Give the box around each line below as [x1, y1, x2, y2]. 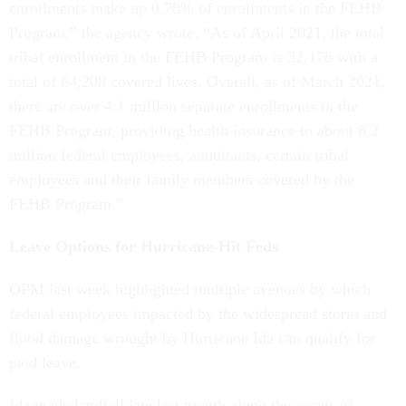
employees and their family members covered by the [9, 169, 354, 188]
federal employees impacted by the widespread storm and [9, 304, 387, 323]
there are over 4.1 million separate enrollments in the [9, 96, 358, 115]
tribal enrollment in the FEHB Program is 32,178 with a [9, 47, 378, 66]
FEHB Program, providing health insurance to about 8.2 [9, 121, 379, 140]
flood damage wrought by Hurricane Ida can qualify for [9, 328, 375, 347]
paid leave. [9, 353, 81, 372]
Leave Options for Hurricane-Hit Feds [9, 237, 278, 256]
